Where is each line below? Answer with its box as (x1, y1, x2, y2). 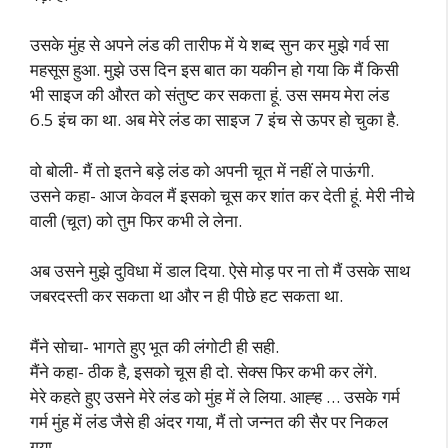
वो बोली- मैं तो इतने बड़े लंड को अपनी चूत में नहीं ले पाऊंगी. (30, 158, 374, 182)
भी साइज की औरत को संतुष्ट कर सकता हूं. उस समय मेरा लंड (30, 83, 389, 106)
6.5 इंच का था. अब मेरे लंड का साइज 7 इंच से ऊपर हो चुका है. (30, 108, 399, 131)
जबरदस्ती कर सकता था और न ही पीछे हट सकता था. (30, 284, 343, 307)
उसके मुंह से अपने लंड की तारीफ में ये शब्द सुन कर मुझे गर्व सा (30, 33, 389, 56)
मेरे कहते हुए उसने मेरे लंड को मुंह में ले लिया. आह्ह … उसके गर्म (30, 384, 400, 408)
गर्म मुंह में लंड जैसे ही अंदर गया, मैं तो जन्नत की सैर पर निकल (30, 409, 388, 433)
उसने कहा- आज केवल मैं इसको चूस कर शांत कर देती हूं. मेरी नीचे (30, 183, 415, 207)
